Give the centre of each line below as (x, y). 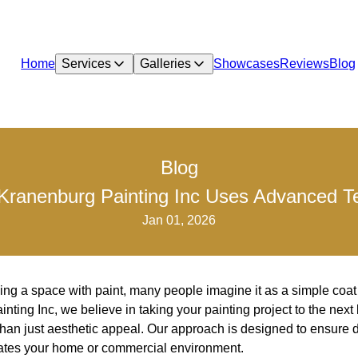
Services (87, 64)
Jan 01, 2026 (179, 220)
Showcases (247, 64)
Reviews (305, 64)
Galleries (166, 64)
